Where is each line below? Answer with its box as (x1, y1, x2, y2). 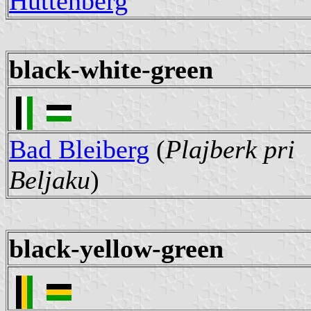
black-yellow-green (9, 234, 224, 264)
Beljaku (9, 165, 90, 195)
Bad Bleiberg (9, 135, 149, 165)
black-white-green (9, 55, 213, 85)
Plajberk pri (165, 135, 295, 165)
